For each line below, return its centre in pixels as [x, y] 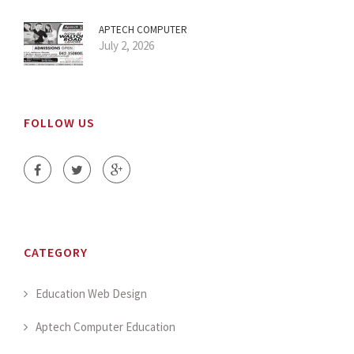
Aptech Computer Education [105, 326]
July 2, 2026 [126, 45]
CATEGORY [56, 252]
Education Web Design [91, 293]
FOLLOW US [59, 122]
